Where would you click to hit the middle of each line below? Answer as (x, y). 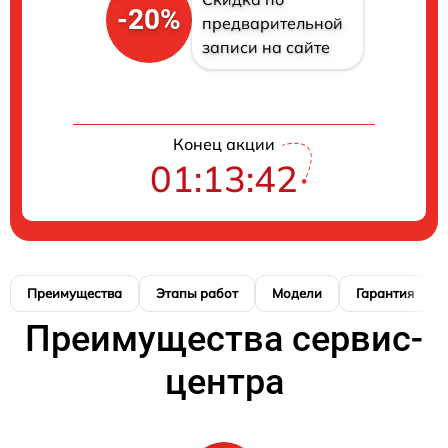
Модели (297, 293)
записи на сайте (265, 47)
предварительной (272, 23)
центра (224, 382)
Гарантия (385, 293)
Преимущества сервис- (224, 339)
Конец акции (224, 144)
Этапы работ (197, 293)
